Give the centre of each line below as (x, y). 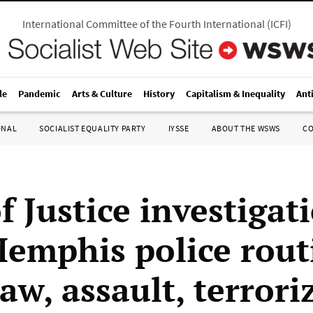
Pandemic (39, 94)
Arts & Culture (102, 94)
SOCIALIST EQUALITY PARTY (93, 128)
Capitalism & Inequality (235, 94)
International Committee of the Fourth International (143, 24)
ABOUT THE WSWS (246, 128)
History (159, 94)
